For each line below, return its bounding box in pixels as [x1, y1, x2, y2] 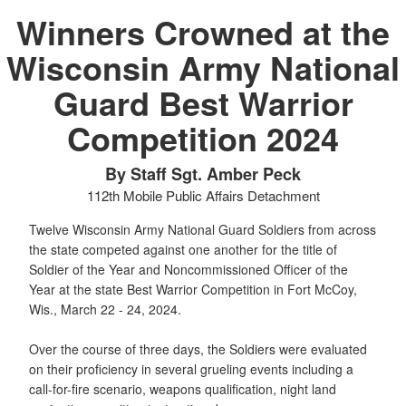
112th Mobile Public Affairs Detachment [86, 185, 320, 205]
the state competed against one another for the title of [29, 239, 337, 258]
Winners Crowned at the [16, 7, 390, 55]
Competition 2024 [67, 113, 339, 161]
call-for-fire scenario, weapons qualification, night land [29, 379, 336, 398]
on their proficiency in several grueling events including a [29, 359, 353, 378]
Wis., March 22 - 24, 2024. [29, 299, 181, 318]
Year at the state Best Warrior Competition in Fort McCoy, [29, 279, 357, 298]
